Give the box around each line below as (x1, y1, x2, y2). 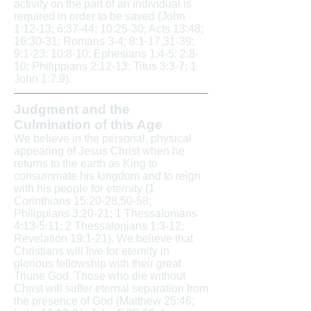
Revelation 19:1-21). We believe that (14, 233, 193, 244)
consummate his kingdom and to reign (14, 170, 201, 182)
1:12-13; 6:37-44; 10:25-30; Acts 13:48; (14, 23, 203, 35)
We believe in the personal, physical (14, 133, 192, 144)
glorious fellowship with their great (14, 258, 181, 269)
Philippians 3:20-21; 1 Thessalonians (14, 208, 197, 219)
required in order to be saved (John (14, 10, 185, 22)
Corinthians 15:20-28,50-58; (14, 195, 151, 207)
